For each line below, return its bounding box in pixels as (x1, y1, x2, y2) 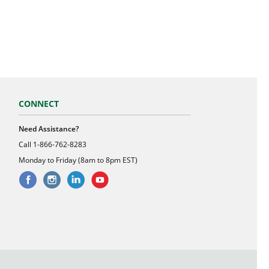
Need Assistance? (19, 124, 79, 134)
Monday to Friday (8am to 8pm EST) (19, 155, 138, 165)
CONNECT (19, 98, 59, 109)
